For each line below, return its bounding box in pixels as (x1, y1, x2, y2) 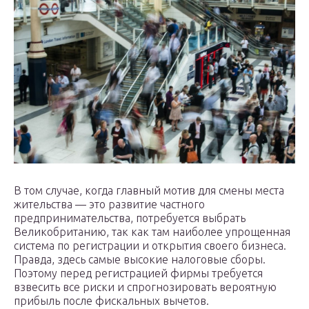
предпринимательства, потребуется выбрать (14, 211, 246, 224)
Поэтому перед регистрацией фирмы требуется (14, 266, 263, 279)
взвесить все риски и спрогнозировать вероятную (14, 280, 277, 293)
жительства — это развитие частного (14, 197, 205, 210)
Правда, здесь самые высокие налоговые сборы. (14, 252, 266, 266)
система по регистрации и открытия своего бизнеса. (14, 239, 286, 252)
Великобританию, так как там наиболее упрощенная (14, 225, 290, 238)
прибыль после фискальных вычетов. (14, 294, 209, 307)
